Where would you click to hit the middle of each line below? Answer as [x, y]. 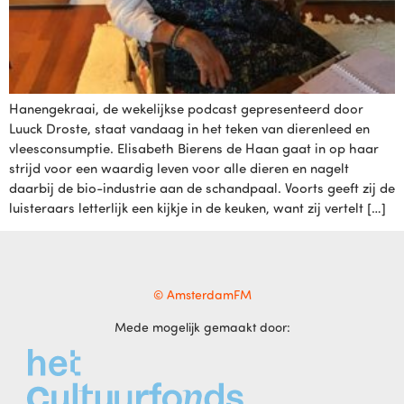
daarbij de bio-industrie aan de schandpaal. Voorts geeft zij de [202, 188]
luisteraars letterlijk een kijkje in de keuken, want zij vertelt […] [197, 208]
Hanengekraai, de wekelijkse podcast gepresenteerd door [186, 109]
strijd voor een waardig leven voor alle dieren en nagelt [179, 168]
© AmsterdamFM [202, 295]
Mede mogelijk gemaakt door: [202, 326]
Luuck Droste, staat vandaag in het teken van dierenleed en [189, 129]
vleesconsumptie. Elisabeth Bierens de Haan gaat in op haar [194, 148]
